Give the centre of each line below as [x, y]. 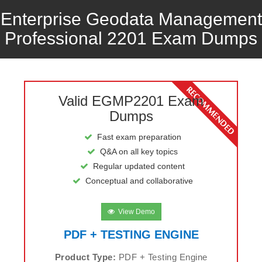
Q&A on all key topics [139, 151]
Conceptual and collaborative [139, 181]
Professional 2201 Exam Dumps [131, 38]
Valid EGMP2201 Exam [131, 101]
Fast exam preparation [139, 137]
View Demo [135, 212]
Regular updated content [139, 166]
